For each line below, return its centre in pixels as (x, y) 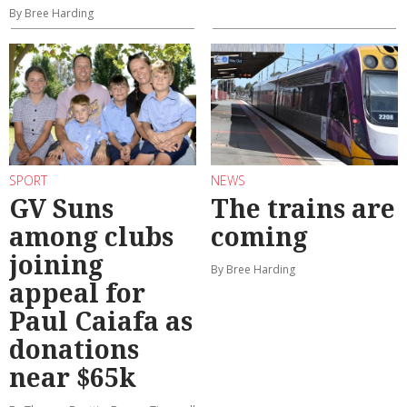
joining (56, 265)
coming (259, 237)
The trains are (303, 208)
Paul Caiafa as (101, 321)
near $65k (73, 377)
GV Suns (61, 208)
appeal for (77, 293)
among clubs (91, 237)
